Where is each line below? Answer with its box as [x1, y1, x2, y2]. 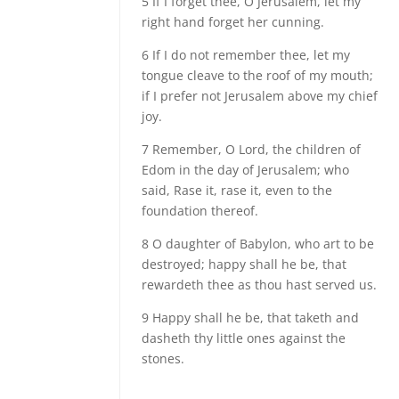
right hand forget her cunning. [142, 13, 325, 30]
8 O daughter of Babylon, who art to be [142, 235, 375, 252]
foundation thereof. [142, 202, 259, 219]
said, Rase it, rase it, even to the [142, 182, 333, 199]
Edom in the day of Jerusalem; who [142, 161, 350, 178]
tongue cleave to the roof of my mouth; [142, 67, 374, 84]
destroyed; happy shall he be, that [142, 256, 347, 273]
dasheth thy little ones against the [142, 330, 346, 346]
